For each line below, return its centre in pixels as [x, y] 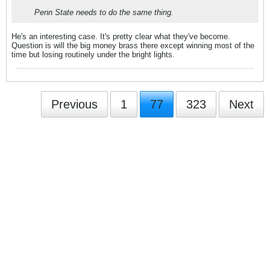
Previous [74, 104]
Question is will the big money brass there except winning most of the [133, 45]
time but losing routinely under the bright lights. [93, 54]
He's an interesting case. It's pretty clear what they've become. [121, 36]
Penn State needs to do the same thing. [104, 12]
